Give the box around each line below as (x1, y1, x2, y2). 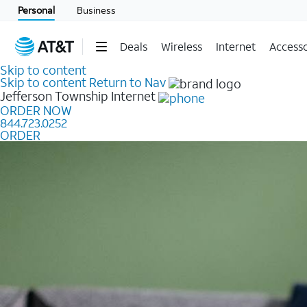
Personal (18, 3, 55, 16)
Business (77, 3, 116, 16)
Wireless (160, 39, 202, 53)
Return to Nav (89, 74, 166, 90)
